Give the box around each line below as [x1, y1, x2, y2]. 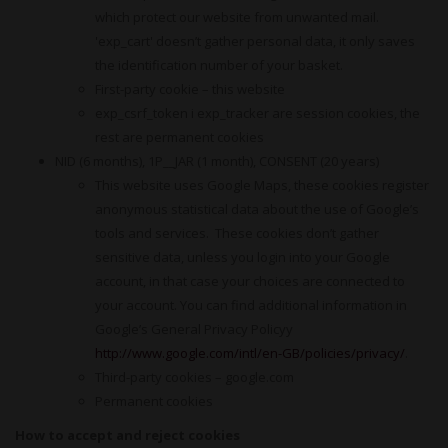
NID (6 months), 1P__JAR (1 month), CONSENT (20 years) [55, 152, 379, 170]
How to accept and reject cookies [15, 426, 240, 444]
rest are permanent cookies [95, 128, 264, 146]
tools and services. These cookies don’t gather [95, 224, 379, 242]
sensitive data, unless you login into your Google [95, 248, 390, 266]
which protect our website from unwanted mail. [95, 8, 379, 26]
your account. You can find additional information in [95, 296, 407, 314]
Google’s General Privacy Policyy [95, 320, 293, 338]
